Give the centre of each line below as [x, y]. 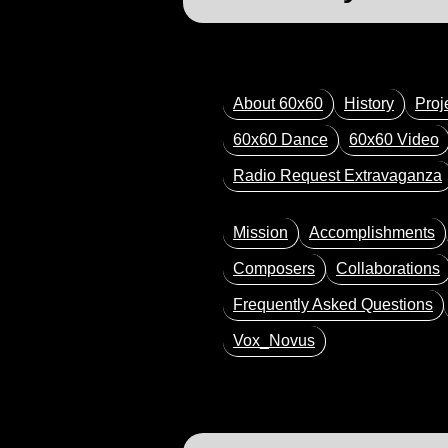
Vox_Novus [274, 340]
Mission [260, 232]
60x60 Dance [280, 139]
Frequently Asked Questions [333, 304]
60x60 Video [394, 139]
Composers [274, 268]
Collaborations [388, 268]
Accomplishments [372, 232]
